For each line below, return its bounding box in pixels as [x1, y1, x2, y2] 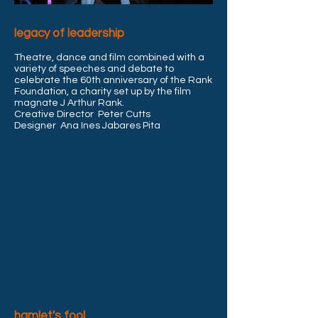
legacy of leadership [14, 27, 124, 40]
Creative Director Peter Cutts [14, 109, 150, 119]
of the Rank [160, 75, 212, 85]
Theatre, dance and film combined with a [14, 53, 204, 62]
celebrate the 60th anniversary [14, 75, 160, 85]
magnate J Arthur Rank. [14, 98, 124, 108]
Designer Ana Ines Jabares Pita [14, 121, 160, 131]
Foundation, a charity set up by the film [14, 87, 191, 97]
